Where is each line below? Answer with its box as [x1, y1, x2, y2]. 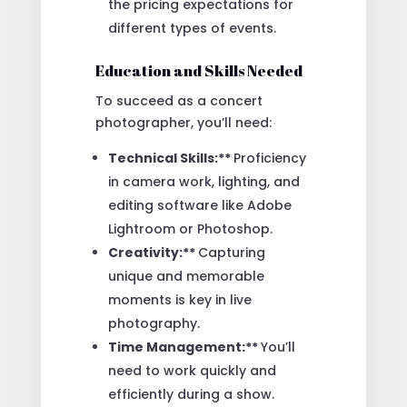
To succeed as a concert [94, 92, 263, 111]
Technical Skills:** [107, 149, 233, 168]
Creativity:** [107, 243, 198, 263]
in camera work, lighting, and [107, 173, 300, 192]
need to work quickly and [107, 362, 276, 381]
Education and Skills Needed [94, 60, 303, 82]
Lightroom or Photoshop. [107, 220, 273, 239]
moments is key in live [107, 291, 252, 310]
